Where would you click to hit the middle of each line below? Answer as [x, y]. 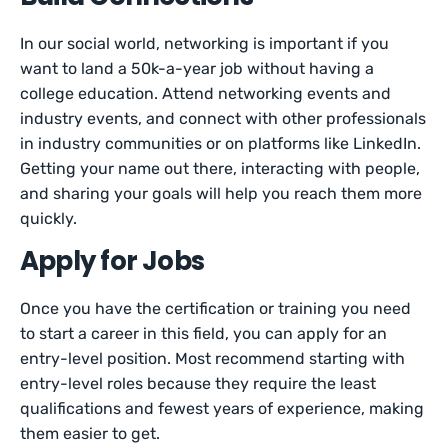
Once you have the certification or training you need [216, 308]
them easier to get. [90, 433]
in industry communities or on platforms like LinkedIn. [221, 143]
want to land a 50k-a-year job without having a [197, 68]
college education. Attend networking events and [206, 93]
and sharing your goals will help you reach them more [221, 193]
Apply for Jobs [112, 261]
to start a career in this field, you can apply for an [204, 333]
